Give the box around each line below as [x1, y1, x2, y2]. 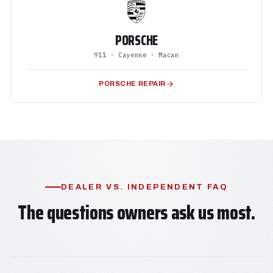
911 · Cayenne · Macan [94, 51, 179, 59]
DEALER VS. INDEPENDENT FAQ [61, 183, 228, 191]
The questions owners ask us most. [18, 197, 255, 228]
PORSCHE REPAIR [99, 80, 166, 87]
